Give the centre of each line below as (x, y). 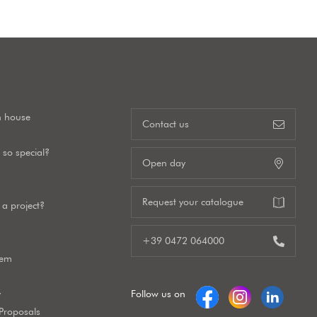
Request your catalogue (193, 202)
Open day (164, 163)
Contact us (166, 124)
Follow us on (158, 294)
